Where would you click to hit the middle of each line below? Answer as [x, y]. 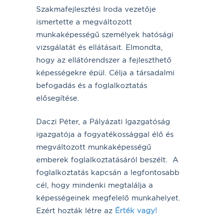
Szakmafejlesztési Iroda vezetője [96, 9]
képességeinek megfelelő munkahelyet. [108, 197]
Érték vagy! [136, 210]
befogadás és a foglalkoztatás [92, 85]
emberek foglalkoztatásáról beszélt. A [107, 159]
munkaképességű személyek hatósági [105, 34]
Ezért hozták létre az [76, 210]
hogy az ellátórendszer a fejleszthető [104, 60]
